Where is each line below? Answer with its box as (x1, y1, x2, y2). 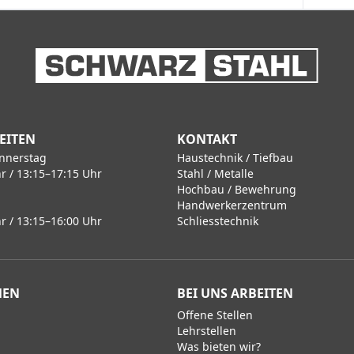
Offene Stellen (177, 307, 253, 322)
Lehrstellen (177, 322, 236, 338)
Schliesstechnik (177, 213, 258, 228)
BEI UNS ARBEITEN (177, 284, 293, 302)
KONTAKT (177, 130, 237, 148)
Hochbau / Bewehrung (177, 181, 296, 197)
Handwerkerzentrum (177, 197, 287, 213)
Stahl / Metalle (177, 165, 254, 181)
